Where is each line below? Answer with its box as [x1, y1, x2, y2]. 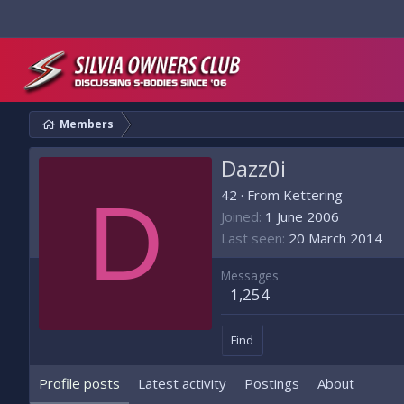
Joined [221, 207, 259, 226]
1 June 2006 [265, 207, 339, 226]
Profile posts [39, 374, 120, 393]
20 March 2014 [289, 229, 382, 248]
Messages [221, 267, 279, 285]
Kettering [283, 186, 343, 205]
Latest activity [138, 374, 226, 393]
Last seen [221, 229, 282, 248]
